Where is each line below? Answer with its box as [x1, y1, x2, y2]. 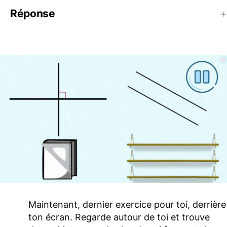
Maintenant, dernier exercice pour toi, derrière [28, 199, 226, 210]
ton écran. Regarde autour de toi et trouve [28, 211, 210, 222]
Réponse [10, 7, 55, 20]
